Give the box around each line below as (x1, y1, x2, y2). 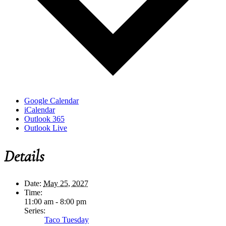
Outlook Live (24, 124, 67, 133)
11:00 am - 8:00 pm (24, 197, 86, 206)
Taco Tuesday (44, 215, 89, 224)
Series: (24, 206, 45, 215)
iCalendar (24, 105, 55, 115)
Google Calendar (24, 96, 79, 105)
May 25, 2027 (43, 179, 88, 188)
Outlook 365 (24, 115, 65, 124)
